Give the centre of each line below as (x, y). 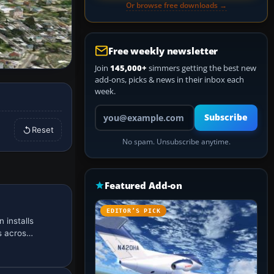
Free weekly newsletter (163, 51)
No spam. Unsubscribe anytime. (176, 142)
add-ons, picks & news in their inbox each (169, 80)
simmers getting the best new (202, 68)
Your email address (129, 109)
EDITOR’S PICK (134, 211)
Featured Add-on (144, 185)
